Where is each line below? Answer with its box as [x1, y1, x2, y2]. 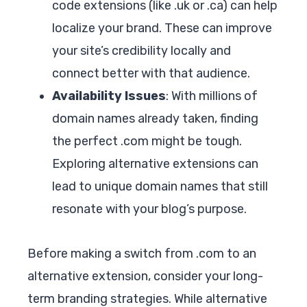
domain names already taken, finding [52, 110, 258, 126]
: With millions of [166, 88, 258, 103]
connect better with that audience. [52, 65, 250, 81]
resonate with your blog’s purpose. [52, 201, 247, 217]
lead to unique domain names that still [52, 178, 268, 194]
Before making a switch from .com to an [27, 245, 256, 261]
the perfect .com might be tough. [52, 133, 242, 149]
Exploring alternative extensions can [52, 156, 258, 171]
